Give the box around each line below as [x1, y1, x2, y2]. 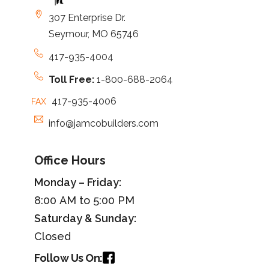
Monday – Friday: [34, 175, 121, 189]
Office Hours [34, 153, 106, 168]
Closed [34, 229, 71, 243]
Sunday [95, 211, 134, 225]
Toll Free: [48, 73, 97, 85]
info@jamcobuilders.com [48, 117, 159, 129]
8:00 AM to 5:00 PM [34, 193, 134, 207]
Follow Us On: [34, 251, 103, 264]
